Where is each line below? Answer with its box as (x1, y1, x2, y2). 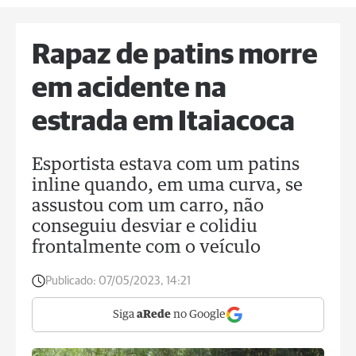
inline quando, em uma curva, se (32, 177, 303, 195)
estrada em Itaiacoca (32, 108, 295, 137)
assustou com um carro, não (32, 198, 264, 215)
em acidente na (32, 75, 226, 103)
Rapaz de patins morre (32, 41, 318, 70)
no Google (171, 309, 226, 320)
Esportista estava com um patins (32, 157, 300, 174)
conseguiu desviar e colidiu (32, 219, 257, 236)
